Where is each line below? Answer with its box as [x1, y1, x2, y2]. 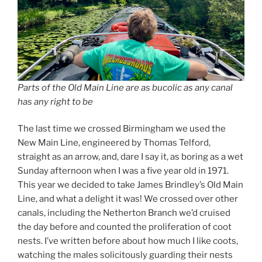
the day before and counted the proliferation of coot [18, 222, 232, 233]
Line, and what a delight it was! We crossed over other [18, 194, 238, 205]
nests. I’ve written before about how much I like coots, [18, 236, 238, 247]
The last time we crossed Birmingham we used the [18, 123, 226, 135]
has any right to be [18, 96, 93, 107]
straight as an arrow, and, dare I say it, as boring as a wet [18, 151, 243, 163]
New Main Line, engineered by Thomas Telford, [18, 137, 211, 149]
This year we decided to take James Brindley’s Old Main [18, 180, 243, 191]
